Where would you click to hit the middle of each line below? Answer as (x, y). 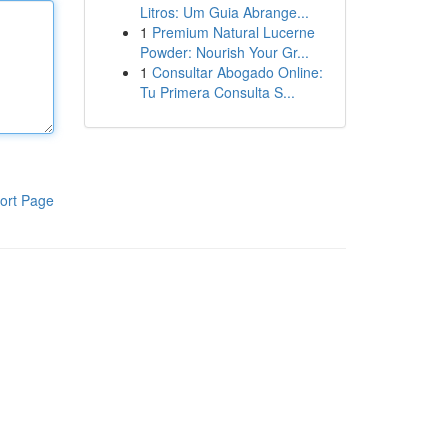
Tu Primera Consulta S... (217, 92)
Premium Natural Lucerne (233, 32)
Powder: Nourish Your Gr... (224, 52)
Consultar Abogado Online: (237, 72)
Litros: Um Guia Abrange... (224, 12)
